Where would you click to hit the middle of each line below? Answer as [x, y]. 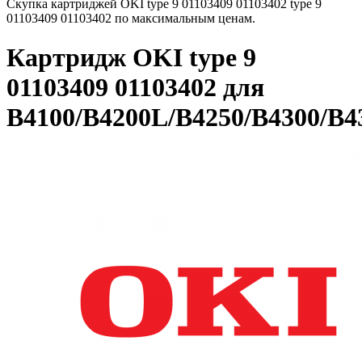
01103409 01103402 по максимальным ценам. [131, 18]
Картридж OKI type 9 [131, 58]
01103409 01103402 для [135, 88]
